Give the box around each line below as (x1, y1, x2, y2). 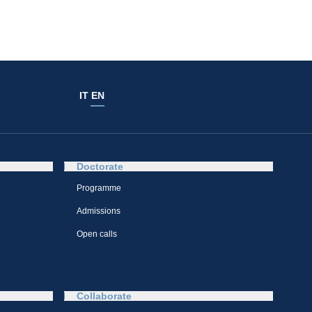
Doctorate (77, 161, 123, 173)
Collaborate (77, 290, 132, 302)
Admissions (77, 206, 120, 217)
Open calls (77, 229, 117, 240)
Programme (77, 183, 121, 194)
